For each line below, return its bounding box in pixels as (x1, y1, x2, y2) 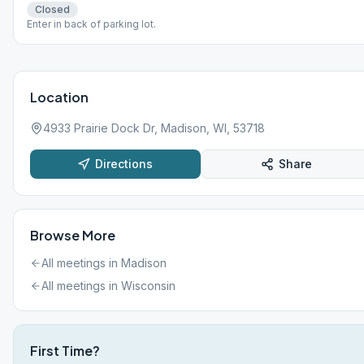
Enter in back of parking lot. (27, 18, 156, 30)
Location (30, 89, 89, 106)
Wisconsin (121, 279, 175, 292)
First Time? (30, 342, 100, 359)
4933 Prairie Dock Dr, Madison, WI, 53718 (43, 121, 265, 135)
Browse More (30, 227, 115, 244)
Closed (35, 3, 70, 15)
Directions (95, 157, 154, 171)
